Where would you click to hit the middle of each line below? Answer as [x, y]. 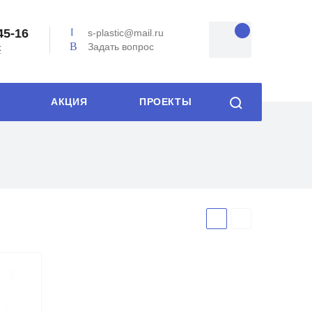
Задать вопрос [121, 46]
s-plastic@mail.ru [126, 33]
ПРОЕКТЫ [166, 102]
